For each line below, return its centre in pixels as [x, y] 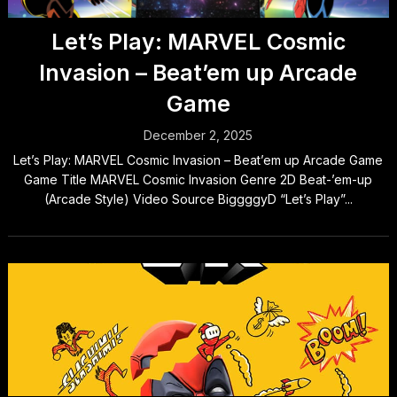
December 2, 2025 [198, 136]
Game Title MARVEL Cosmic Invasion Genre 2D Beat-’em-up [198, 180]
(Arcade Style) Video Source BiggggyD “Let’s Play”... [198, 199]
